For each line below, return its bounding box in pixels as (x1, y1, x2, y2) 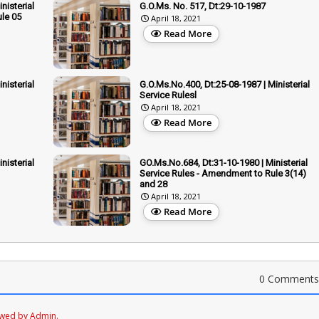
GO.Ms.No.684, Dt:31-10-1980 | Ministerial (140, 157, 308, 168)
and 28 (140, 178, 167, 189)
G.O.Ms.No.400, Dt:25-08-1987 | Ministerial (140, 78, 310, 90)
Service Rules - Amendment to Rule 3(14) (140, 167, 306, 179)
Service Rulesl (140, 89, 197, 100)
